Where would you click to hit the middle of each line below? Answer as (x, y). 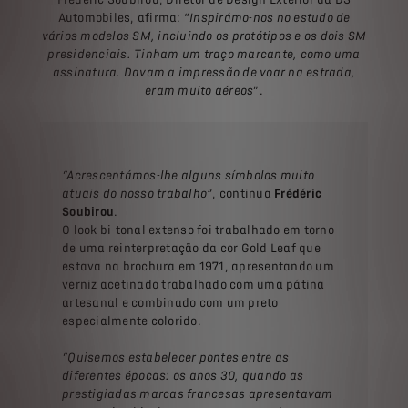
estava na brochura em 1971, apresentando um (198, 267)
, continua (243, 194)
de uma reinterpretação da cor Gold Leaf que (191, 249)
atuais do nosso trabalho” (138, 194)
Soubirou (88, 212)
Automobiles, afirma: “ (123, 18)
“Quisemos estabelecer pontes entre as (176, 358)
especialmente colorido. (132, 321)
